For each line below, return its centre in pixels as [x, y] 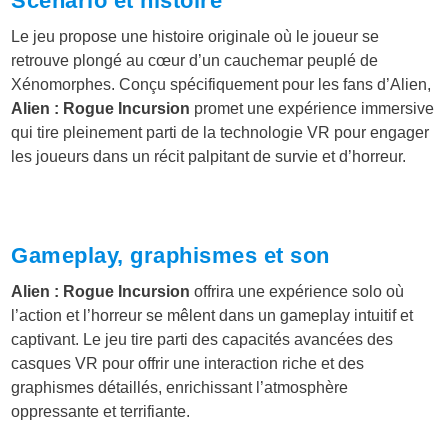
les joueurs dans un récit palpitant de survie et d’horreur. [209, 156]
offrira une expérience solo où [297, 291]
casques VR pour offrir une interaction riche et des [188, 363]
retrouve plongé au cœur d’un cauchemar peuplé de [195, 60]
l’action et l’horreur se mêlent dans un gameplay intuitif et [212, 315]
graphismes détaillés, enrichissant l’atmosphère [180, 387]
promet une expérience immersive [312, 108]
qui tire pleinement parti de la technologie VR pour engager [220, 132]
